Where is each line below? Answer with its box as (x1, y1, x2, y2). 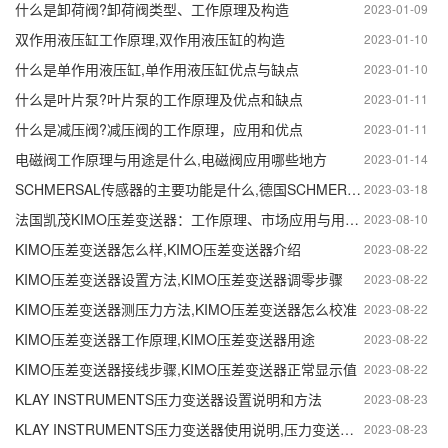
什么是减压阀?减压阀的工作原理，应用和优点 (15, 118, 303, 139)
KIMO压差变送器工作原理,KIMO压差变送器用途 (15, 328, 315, 349)
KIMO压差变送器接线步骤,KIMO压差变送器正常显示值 (15, 358, 357, 379)
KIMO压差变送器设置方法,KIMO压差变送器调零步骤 (15, 268, 343, 289)
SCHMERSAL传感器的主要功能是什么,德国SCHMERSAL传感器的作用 (347, 178, 361, 199)
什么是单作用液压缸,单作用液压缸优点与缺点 (15, 58, 299, 79)
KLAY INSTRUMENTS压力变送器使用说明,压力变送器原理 (340, 418, 354, 439)
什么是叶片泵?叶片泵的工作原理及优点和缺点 (15, 88, 303, 109)
